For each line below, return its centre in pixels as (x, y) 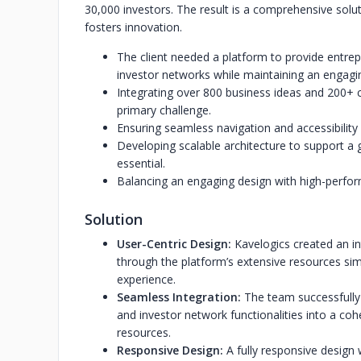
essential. (141, 163)
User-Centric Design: (176, 244)
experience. (146, 279)
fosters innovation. (133, 27)
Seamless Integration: (179, 297)
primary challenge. (164, 110)
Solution (114, 219)
